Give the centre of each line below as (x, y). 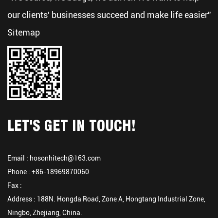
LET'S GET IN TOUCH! (72, 126)
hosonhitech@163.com (65, 158)
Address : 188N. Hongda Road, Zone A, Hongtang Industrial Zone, (106, 199)
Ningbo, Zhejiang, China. (45, 213)
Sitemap (24, 32)
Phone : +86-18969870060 (48, 172)
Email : (18, 158)
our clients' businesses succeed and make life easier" (109, 15)
